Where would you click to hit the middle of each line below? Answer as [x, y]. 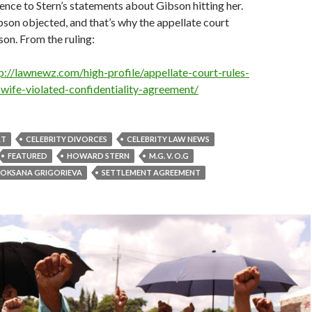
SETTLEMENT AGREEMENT [151, 172]
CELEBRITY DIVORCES [67, 139]
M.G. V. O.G [169, 156]
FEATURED [28, 156]
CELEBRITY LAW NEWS [168, 139]
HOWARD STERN [98, 156]
